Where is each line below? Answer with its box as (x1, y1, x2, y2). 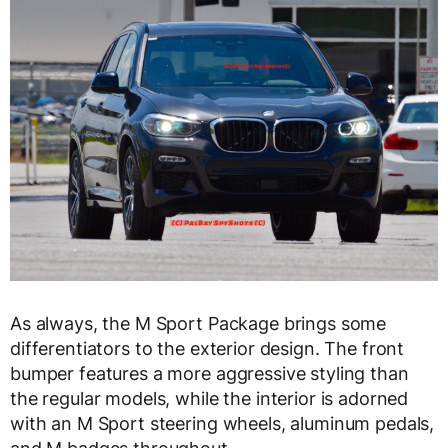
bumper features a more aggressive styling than (10, 363, 409, 385)
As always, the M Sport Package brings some (10, 313, 387, 335)
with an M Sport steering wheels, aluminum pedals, (10, 413, 435, 435)
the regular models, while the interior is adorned (10, 388, 409, 410)
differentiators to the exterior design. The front (10, 338, 405, 360)
